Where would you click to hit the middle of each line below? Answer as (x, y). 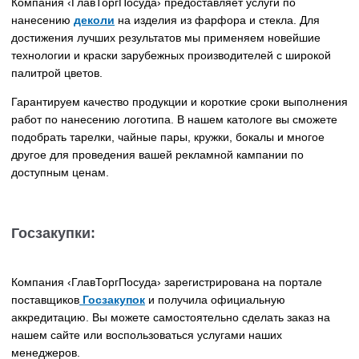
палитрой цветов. (57, 73)
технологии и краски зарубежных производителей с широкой (171, 56)
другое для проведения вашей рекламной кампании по (157, 155)
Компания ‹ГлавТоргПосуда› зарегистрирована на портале (167, 282)
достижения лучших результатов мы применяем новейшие (166, 38)
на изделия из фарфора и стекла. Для (217, 20)
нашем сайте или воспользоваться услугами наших (147, 335)
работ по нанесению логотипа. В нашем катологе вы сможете (174, 120)
